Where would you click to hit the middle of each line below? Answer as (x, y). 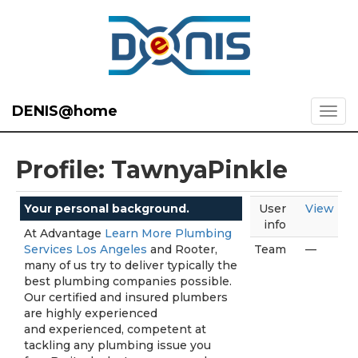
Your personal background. (107, 209)
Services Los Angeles (86, 249)
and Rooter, (182, 249)
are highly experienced (91, 313)
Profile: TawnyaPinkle (152, 170)
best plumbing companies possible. (128, 281)
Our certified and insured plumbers (126, 297)
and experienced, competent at (115, 329)
